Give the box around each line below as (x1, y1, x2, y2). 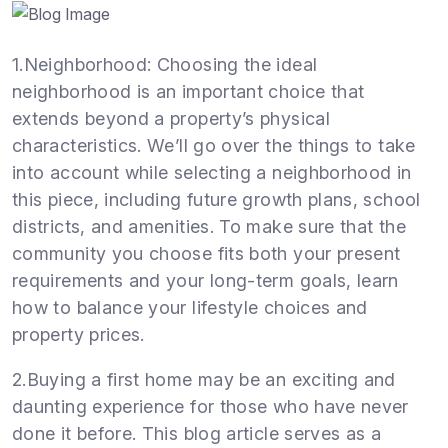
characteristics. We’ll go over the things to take (12, 135, 416, 157)
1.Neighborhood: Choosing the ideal (12, 54, 318, 76)
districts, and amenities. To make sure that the (12, 216, 406, 238)
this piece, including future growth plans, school (12, 189, 421, 211)
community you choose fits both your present (12, 243, 401, 265)
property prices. (12, 324, 145, 346)
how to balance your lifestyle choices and (12, 297, 368, 319)
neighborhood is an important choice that (12, 81, 365, 103)
